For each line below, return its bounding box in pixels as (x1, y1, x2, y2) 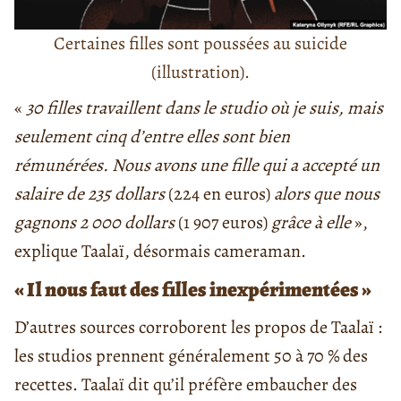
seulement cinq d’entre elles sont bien (14, 124, 290, 149)
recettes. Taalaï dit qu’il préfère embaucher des (14, 372, 357, 397)
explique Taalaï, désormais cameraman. (14, 239, 306, 264)
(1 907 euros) (178, 210, 271, 235)
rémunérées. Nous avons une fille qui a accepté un (14, 153, 380, 178)
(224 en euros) (165, 182, 274, 207)
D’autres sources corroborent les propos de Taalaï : (14, 315, 382, 340)
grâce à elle (271, 210, 354, 235)
